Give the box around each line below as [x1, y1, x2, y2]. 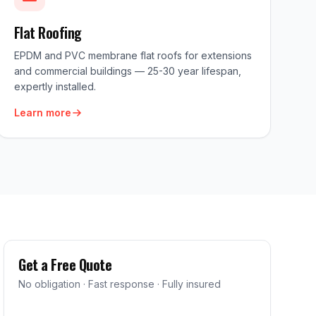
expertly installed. [13, 80, 96, 92]
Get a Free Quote [18, 254, 112, 275]
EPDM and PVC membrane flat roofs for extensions [13, 49, 252, 61]
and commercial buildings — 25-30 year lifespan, [13, 65, 241, 77]
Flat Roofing [13, 22, 82, 43]
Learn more [13, 107, 71, 119]
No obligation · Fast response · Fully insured [18, 278, 221, 290]
